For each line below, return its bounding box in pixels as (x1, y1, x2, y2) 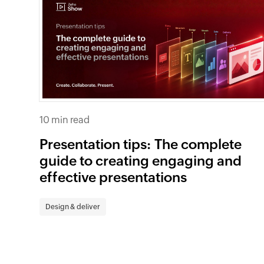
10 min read (39, 114, 90, 126)
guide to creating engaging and (39, 153, 242, 169)
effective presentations (39, 170, 187, 186)
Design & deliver (45, 203, 101, 212)
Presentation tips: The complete (39, 137, 242, 153)
